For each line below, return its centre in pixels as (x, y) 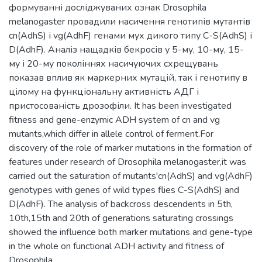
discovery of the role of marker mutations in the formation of (130, 148)
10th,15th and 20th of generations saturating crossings (121, 218)
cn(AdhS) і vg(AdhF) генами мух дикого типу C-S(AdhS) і (130, 35)
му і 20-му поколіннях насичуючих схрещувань (113, 63)
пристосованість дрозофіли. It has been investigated (120, 106)
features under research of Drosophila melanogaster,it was (127, 162)
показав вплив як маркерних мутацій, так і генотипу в (128, 77)
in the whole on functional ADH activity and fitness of (116, 246)
